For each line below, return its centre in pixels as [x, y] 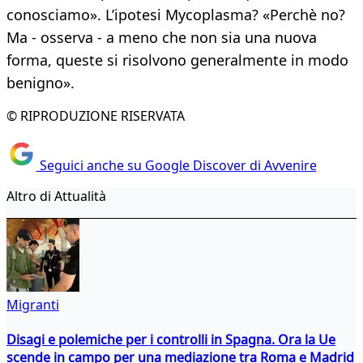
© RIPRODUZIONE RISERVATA [96, 116]
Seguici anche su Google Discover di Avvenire [176, 165]
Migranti [33, 304]
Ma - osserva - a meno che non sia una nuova [162, 38]
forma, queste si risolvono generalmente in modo [177, 60]
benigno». [41, 83]
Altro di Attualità [56, 196]
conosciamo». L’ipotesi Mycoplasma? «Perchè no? [176, 15]
